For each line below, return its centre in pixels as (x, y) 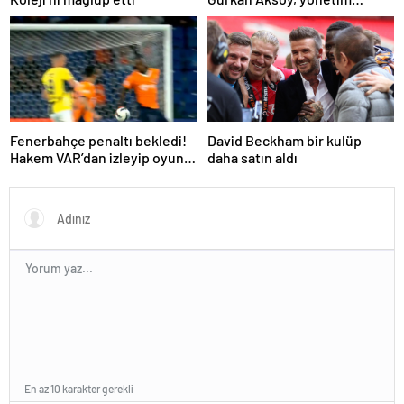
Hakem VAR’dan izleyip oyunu (101, 157)
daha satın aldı (252, 157)
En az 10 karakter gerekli (79, 388)
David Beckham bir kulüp (285, 140)
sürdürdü (39, 174)
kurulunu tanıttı (257, 16)
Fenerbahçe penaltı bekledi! (98, 140)
